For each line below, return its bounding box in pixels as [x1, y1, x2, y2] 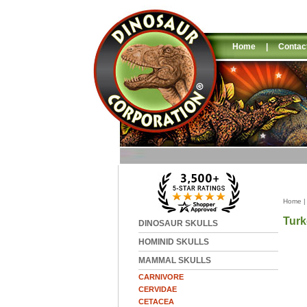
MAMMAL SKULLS [138, 256, 211, 265]
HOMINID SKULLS [138, 237, 209, 247]
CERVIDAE [138, 285, 177, 293]
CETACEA [138, 297, 174, 306]
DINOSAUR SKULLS [138, 219, 218, 228]
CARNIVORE [138, 273, 184, 281]
